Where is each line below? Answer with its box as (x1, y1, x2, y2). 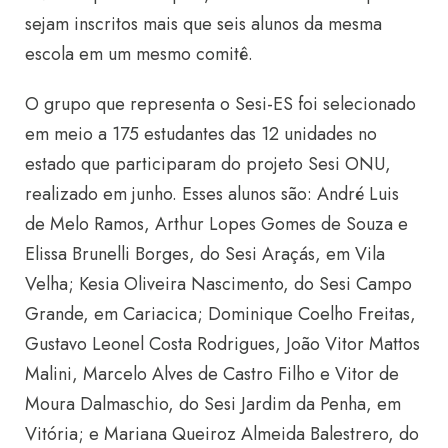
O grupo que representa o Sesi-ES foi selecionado (25, 90, 416, 117)
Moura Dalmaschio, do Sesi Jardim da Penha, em (25, 390, 401, 417)
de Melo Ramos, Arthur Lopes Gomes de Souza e (25, 210, 408, 237)
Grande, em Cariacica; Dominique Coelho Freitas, (25, 300, 416, 327)
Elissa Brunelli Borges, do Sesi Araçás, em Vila (25, 240, 385, 267)
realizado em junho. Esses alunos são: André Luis (25, 180, 399, 207)
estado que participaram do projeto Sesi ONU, (25, 150, 391, 177)
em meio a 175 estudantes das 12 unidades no (25, 120, 377, 147)
